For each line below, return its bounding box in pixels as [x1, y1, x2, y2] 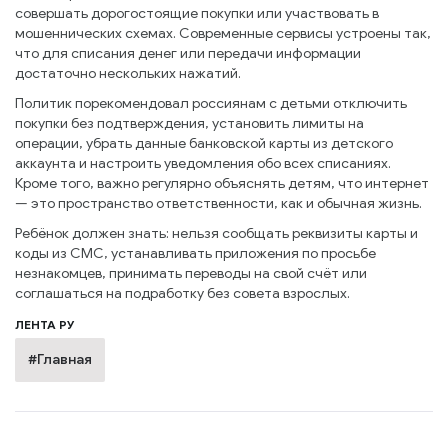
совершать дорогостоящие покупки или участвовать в [15, 5, 379, 23]
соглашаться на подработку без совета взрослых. [15, 285, 350, 303]
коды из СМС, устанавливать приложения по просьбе [15, 245, 376, 263]
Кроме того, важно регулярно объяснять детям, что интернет [15, 175, 429, 193]
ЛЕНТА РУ [15, 317, 75, 333]
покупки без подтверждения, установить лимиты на [15, 115, 364, 133]
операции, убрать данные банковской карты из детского [15, 135, 393, 153]
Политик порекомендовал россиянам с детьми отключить [15, 95, 407, 113]
